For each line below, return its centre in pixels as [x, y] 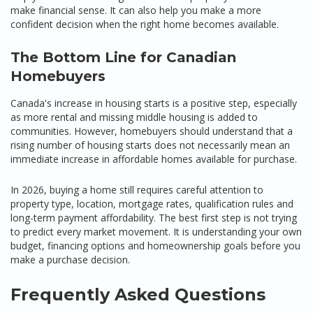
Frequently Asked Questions [138, 294]
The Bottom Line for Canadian [123, 57]
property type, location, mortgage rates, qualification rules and [152, 204]
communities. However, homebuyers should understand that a [152, 131]
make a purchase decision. [70, 260]
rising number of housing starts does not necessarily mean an [150, 145]
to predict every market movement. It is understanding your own [156, 232]
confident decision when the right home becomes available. [145, 24]
